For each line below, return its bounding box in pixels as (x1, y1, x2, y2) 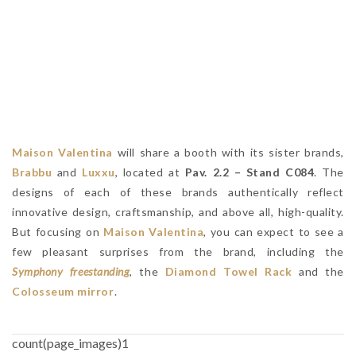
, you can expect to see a (203, 224, 344, 238)
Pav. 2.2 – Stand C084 (184, 164, 315, 179)
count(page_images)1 (12, 335, 129, 350)
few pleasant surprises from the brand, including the (12, 244, 344, 258)
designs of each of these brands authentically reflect (12, 184, 344, 199)
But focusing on (12, 224, 104, 238)
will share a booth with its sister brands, (112, 145, 344, 159)
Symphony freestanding (12, 264, 130, 278)
